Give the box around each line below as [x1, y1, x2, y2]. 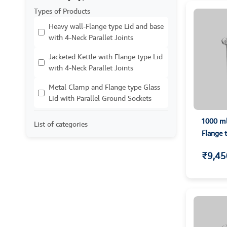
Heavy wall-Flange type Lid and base [49, 22, 164, 31]
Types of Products [34, 7, 90, 16]
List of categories [34, 120, 88, 129]
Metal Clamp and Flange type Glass [49, 83, 160, 92]
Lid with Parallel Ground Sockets [49, 94, 152, 103]
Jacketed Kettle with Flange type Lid [49, 52, 163, 61]
